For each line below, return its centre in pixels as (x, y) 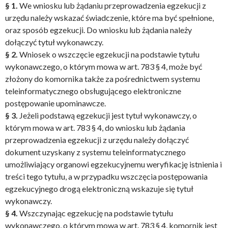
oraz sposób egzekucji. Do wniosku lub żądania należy (98, 30)
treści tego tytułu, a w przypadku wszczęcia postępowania (106, 176)
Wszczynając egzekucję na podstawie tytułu (96, 213)
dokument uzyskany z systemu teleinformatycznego (95, 152)
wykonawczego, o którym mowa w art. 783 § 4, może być (104, 66)
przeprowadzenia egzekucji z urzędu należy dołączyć (97, 140)
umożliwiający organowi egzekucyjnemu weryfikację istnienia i (113, 164)
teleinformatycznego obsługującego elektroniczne (93, 91)
